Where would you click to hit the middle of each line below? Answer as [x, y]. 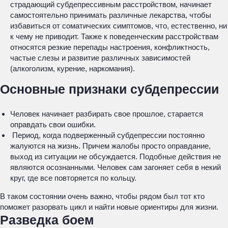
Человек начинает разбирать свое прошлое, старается [107, 114]
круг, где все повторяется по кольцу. [73, 178]
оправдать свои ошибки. [53, 124]
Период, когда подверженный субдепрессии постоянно [107, 135]
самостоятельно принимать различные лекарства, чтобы [111, 15]
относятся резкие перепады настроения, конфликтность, [110, 47]
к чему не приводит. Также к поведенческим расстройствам [114, 36]
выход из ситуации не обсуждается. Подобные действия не [116, 156]
